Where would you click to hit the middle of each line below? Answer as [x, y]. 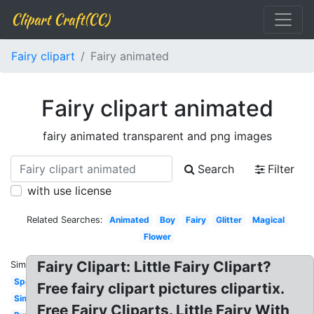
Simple [28, 298]
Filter [281, 169]
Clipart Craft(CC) [60, 19]
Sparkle [29, 281]
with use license [69, 191]
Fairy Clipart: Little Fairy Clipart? [155, 267]
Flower [157, 237]
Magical [268, 220]
